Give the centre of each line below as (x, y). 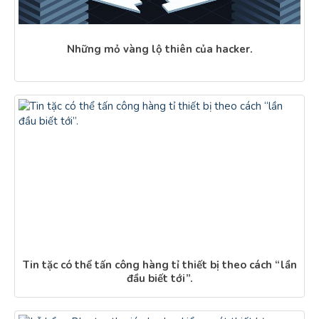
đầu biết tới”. (159, 278)
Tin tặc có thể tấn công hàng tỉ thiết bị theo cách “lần (159, 265)
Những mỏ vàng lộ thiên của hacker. (159, 49)
